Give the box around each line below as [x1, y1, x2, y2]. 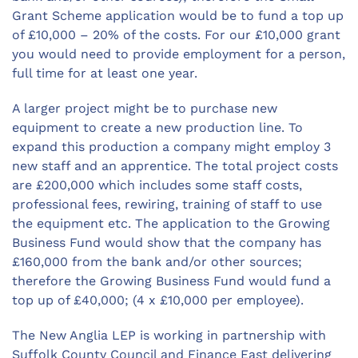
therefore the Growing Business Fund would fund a [12, 273, 331, 288]
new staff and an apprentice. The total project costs [12, 158, 338, 173]
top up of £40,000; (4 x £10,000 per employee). [12, 292, 304, 308]
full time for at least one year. [12, 66, 197, 81]
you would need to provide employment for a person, [12, 46, 345, 62]
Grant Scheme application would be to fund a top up [12, 8, 344, 23]
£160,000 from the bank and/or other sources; [12, 254, 302, 269]
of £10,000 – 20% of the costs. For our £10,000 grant [12, 27, 340, 42]
